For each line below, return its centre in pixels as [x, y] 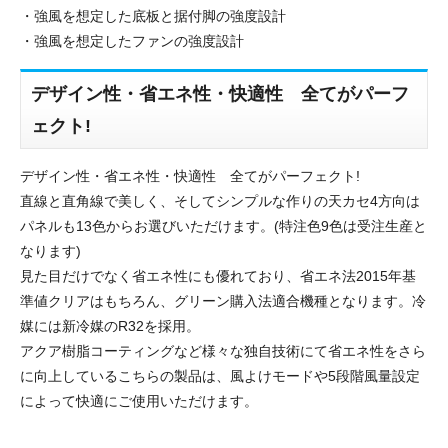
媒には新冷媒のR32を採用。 [110, 326]
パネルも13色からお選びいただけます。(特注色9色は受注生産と [223, 226]
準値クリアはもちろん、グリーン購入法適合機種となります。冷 [223, 301]
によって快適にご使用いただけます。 [139, 401]
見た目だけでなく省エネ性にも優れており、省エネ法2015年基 [218, 276]
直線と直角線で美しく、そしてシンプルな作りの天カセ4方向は [220, 201]
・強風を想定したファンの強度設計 [132, 41]
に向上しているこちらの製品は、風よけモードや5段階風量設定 [220, 376]
